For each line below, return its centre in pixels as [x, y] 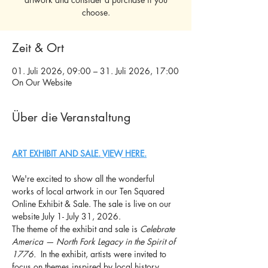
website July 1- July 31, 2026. [66, 216]
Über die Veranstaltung [71, 117]
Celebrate [159, 229]
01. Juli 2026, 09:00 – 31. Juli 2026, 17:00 [95, 71]
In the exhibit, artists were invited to [103, 254]
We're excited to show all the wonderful [84, 179]
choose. [96, 12]
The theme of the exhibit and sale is [76, 229]
